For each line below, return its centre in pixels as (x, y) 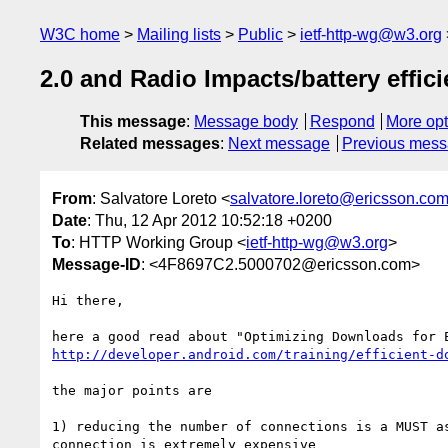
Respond (342, 122)
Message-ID (96, 264)
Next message (279, 144)
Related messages (150, 144)
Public (260, 34)
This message (133, 122)
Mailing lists (179, 34)
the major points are (132, 390)
